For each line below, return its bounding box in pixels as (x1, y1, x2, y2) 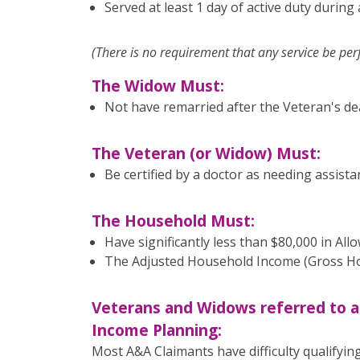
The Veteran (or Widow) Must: (92, 142, 321, 164)
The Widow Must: (92, 75, 224, 96)
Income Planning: (92, 319, 222, 341)
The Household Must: (92, 210, 255, 231)
